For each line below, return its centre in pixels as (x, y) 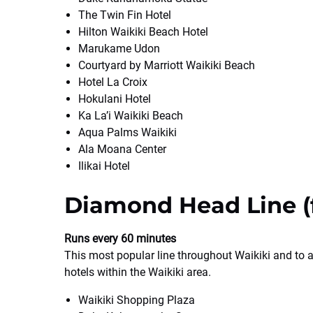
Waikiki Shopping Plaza (137, 300)
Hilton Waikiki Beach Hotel (143, 32)
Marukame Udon (119, 49)
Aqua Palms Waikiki (128, 132)
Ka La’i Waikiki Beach (131, 116)
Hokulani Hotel (115, 99)
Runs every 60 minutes (120, 239)
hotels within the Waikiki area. (138, 272)
